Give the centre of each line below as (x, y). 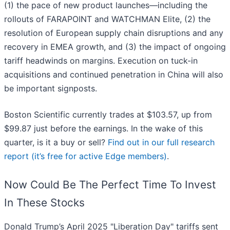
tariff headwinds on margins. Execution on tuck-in (101, 61)
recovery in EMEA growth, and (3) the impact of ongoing (115, 47)
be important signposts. (51, 89)
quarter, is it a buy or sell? (56, 142)
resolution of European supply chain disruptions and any (114, 33)
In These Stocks (44, 203)
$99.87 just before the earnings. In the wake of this (103, 129)
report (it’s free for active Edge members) (85, 156)
